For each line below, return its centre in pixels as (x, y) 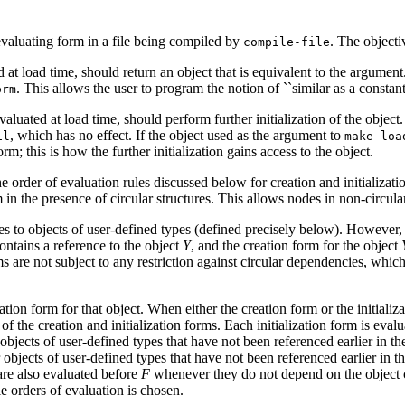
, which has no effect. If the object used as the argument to (177, 135)
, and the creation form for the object (296, 245)
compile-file (287, 42)
